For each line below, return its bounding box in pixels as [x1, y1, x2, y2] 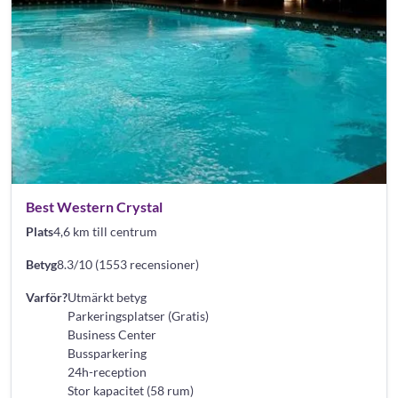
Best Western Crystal [26, 197, 163, 215]
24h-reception [68, 363, 147, 379]
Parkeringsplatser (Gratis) [68, 307, 209, 323]
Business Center [68, 326, 156, 342]
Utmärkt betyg [68, 289, 147, 305]
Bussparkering [68, 345, 147, 361]
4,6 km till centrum [53, 223, 157, 239]
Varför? [26, 289, 68, 305]
